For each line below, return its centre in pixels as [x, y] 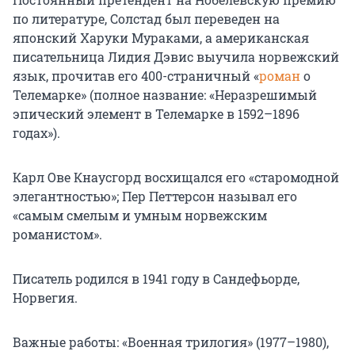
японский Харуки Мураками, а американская [161, 38]
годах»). [36, 133]
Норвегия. [45, 298]
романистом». [57, 235]
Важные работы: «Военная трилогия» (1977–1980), [171, 342]
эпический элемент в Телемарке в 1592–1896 [156, 114]
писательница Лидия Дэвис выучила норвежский [176, 57]
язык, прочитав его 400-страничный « [136, 76]
